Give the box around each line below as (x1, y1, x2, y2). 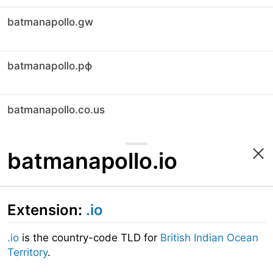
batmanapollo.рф (7, 60, 92, 72)
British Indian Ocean (160, 232, 258, 244)
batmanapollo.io (7, 147, 177, 174)
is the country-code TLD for (19, 232, 160, 244)
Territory (7, 246, 48, 258)
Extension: (7, 201, 86, 219)
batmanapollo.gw (7, 16, 93, 28)
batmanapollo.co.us (7, 104, 105, 116)
